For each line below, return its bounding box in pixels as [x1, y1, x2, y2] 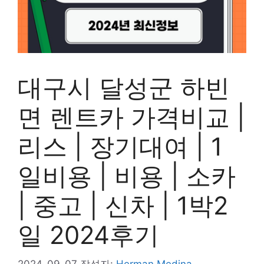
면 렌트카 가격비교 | [18, 102, 245, 132]
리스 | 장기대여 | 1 [18, 131, 223, 161]
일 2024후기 [18, 220, 159, 250]
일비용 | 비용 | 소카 [18, 161, 236, 191]
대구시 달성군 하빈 [18, 72, 230, 103]
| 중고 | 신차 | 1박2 [18, 190, 228, 220]
